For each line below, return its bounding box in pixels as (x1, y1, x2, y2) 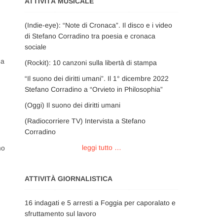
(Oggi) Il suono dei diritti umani (25, 101, 120, 109)
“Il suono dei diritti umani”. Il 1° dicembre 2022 (25, 74, 169, 82)
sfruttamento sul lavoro (25, 210, 96, 218)
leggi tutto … (81, 144, 121, 151)
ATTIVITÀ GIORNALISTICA (25, 175, 112, 183)
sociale (25, 43, 46, 51)
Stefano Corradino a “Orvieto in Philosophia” (25, 85, 163, 93)
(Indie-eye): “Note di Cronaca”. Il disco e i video (25, 21, 172, 29)
